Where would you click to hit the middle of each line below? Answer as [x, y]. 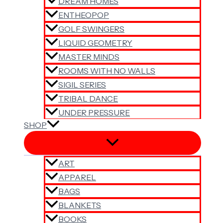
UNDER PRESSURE [94, 113]
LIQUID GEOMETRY [95, 43]
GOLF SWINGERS [91, 29]
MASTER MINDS [89, 57]
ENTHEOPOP [84, 15]
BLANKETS [80, 205]
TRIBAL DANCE [88, 99]
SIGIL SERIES [82, 85]
